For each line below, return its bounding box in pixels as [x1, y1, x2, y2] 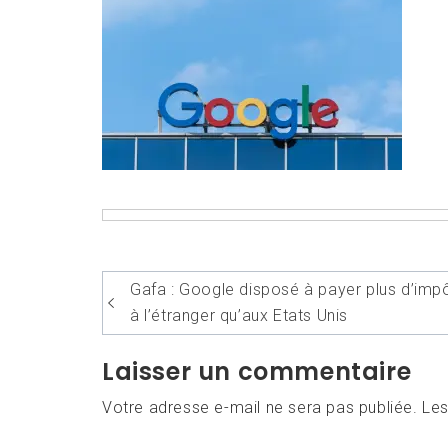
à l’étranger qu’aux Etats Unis [130, 305, 349, 325]
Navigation [102, 265, 278, 308]
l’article [102, 331, 221, 374]
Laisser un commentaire [102, 354, 412, 388]
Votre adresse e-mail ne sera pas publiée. [102, 397, 418, 417]
